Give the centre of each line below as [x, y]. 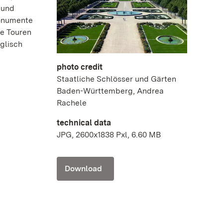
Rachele [72, 103]
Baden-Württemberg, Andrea [110, 91]
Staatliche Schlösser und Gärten [116, 79]
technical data [84, 123]
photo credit [80, 67]
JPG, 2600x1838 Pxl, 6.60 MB [109, 135]
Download [83, 169]
